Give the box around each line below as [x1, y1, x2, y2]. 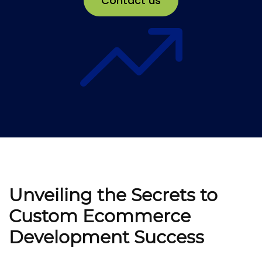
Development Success [9, 226, 204, 248]
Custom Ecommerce [9, 205, 191, 227]
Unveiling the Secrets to [9, 184, 218, 206]
